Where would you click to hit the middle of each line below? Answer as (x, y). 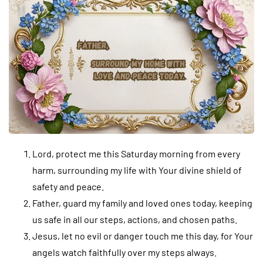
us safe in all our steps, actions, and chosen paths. (135, 219)
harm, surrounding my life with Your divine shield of (137, 170)
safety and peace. (68, 186)
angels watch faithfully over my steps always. (124, 252)
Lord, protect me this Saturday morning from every (136, 153)
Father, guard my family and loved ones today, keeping (142, 203)
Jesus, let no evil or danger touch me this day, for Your (143, 235)
